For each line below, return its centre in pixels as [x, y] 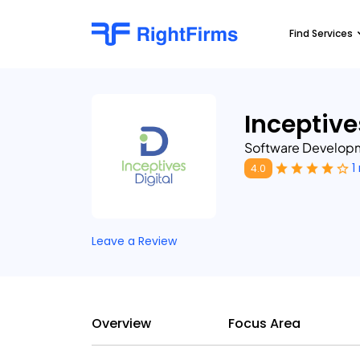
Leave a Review [134, 241]
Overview [121, 323]
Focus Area [264, 323]
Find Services [321, 33]
